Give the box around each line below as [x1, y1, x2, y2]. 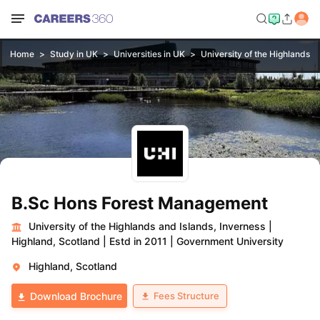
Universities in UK [113, 49, 185, 59]
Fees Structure [154, 289, 219, 301]
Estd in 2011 [109, 235, 167, 247]
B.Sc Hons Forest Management [11, 193, 268, 214]
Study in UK [49, 49, 98, 59]
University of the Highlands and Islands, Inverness [29, 220, 266, 232]
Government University [176, 235, 284, 247]
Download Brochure [30, 290, 122, 302]
